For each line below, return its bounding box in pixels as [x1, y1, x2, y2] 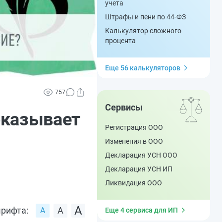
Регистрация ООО [105, 123, 163, 131]
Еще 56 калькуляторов [105, 64, 180, 72]
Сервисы [105, 102, 143, 112]
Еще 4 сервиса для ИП [105, 206, 178, 214]
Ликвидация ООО [105, 179, 162, 187]
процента [105, 37, 136, 45]
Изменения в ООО [105, 137, 163, 145]
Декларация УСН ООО [105, 151, 177, 159]
